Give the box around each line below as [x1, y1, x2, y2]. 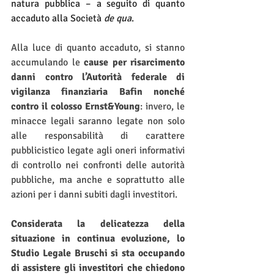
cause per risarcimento [84, 56, 185, 68]
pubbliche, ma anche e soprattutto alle [11, 174, 185, 186]
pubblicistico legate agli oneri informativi [11, 144, 185, 157]
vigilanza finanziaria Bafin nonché [11, 86, 185, 98]
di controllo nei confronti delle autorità [11, 159, 185, 171]
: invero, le [140, 100, 185, 113]
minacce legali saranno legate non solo [11, 115, 185, 127]
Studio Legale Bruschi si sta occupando [11, 247, 185, 259]
